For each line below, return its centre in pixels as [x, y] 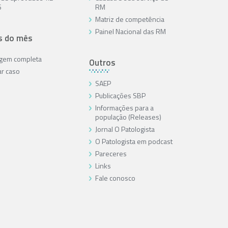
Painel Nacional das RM [130, 31]
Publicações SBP [120, 95]
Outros [102, 62]
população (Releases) [128, 117]
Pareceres [111, 153]
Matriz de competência [130, 19]
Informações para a [124, 107]
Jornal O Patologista [125, 129]
